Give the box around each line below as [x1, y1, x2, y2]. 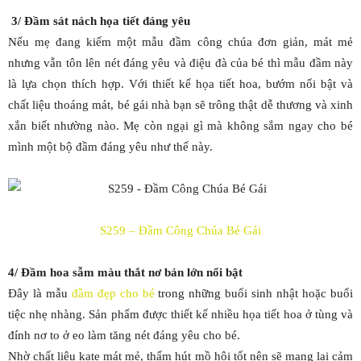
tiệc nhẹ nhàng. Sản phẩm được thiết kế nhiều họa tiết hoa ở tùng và [8, 308, 353, 321]
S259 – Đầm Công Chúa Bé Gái [100, 224, 261, 237]
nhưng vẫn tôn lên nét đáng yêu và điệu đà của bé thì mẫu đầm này [8, 56, 353, 69]
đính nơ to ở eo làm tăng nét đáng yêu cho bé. [8, 329, 240, 342]
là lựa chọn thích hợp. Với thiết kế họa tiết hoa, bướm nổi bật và [8, 77, 353, 90]
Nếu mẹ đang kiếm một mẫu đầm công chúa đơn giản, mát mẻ [8, 35, 353, 48]
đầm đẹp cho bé [71, 287, 155, 300]
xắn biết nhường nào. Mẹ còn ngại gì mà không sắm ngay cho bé [8, 119, 353, 132]
